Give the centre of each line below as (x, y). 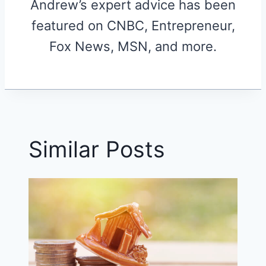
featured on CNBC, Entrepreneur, (133, 25)
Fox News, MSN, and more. (133, 46)
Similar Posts (97, 149)
